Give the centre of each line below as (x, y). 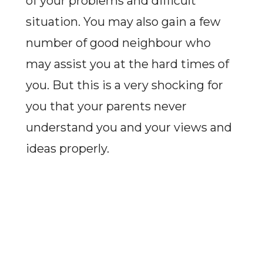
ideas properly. (67, 149)
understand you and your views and (129, 127)
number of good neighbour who (118, 43)
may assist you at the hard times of (127, 64)
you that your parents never (106, 106)
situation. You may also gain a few (123, 22)
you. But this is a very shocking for (124, 85)
